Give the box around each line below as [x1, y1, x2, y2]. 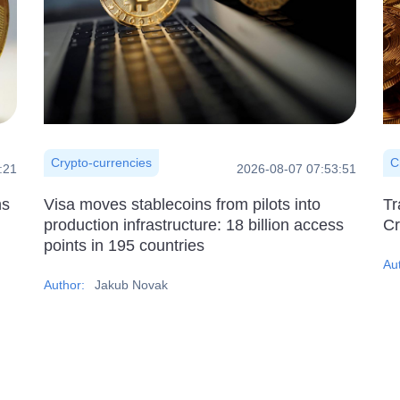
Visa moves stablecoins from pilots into [44, 195, 321, 213]
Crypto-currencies [51, 154, 152, 170]
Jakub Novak [95, 277, 168, 292]
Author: [44, 277, 88, 292]
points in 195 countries [44, 236, 204, 254]
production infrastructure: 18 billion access [44, 215, 344, 234]
